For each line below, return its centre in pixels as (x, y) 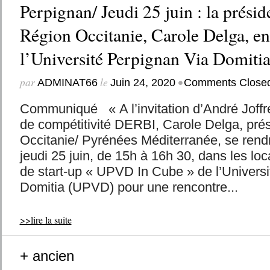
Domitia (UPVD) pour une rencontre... (129, 187)
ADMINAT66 (67, 83)
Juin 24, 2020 (143, 83)
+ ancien (47, 256)
